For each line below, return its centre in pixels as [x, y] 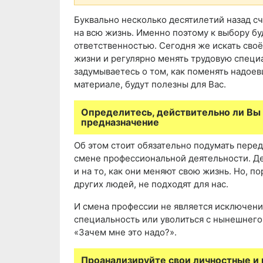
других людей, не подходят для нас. [151, 184]
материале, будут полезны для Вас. [150, 85]
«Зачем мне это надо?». [125, 232]
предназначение [120, 122]
